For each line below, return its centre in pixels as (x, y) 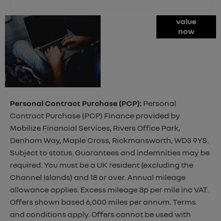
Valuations (129, 46)
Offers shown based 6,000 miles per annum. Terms (103, 202)
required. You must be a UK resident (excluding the (102, 165)
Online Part (129, 21)
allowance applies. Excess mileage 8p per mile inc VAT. (109, 189)
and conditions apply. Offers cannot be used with (100, 214)
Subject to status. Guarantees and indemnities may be (110, 152)
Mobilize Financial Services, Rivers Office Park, (95, 128)
